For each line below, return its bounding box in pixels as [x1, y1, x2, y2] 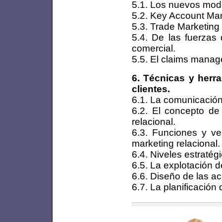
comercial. [132, 42, 175, 54]
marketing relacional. [132, 137, 220, 149]
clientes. [132, 83, 170, 94]
